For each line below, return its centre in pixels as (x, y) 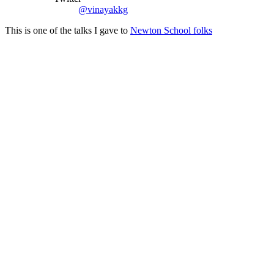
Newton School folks (171, 30)
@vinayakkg (103, 9)
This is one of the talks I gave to (68, 30)
